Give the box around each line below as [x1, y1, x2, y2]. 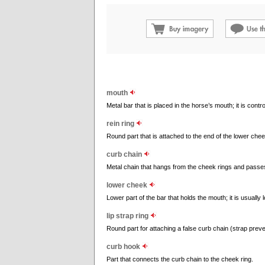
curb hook [106, 243, 142, 251]
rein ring [106, 119, 136, 128]
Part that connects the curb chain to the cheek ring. [106, 256, 253, 263]
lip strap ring [106, 212, 150, 220]
